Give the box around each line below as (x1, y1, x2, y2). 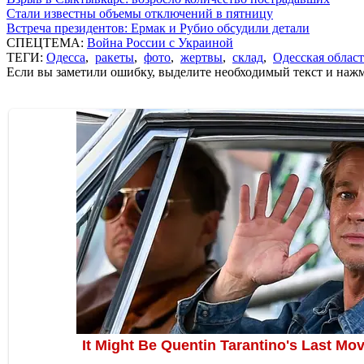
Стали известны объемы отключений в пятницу (6, 6, 273, 20)
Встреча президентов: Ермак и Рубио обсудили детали (6, 20, 310, 35)
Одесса (46, 50, 85, 64)
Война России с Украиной (87, 35, 233, 50)
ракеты (95, 50, 134, 64)
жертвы (180, 50, 223, 64)
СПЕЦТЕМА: (6, 35, 87, 50)
